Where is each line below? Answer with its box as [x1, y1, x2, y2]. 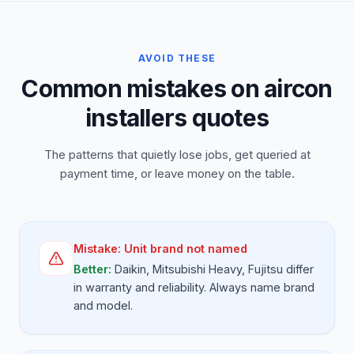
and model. [73, 299, 133, 312]
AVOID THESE [137, 52, 217, 64]
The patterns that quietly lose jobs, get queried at [43, 147, 311, 162]
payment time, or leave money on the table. [59, 166, 295, 181]
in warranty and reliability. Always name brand [73, 281, 314, 294]
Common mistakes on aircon [21, 74, 333, 103]
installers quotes [85, 104, 269, 132]
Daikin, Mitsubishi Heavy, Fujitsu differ [115, 262, 314, 276]
